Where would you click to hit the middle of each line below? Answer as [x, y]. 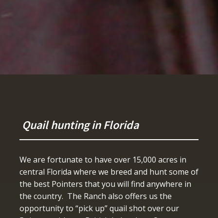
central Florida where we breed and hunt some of [109, 172]
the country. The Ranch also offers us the [96, 196]
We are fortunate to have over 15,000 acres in [103, 159]
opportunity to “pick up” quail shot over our [99, 208]
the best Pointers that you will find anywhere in [105, 184]
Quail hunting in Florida [80, 125]
